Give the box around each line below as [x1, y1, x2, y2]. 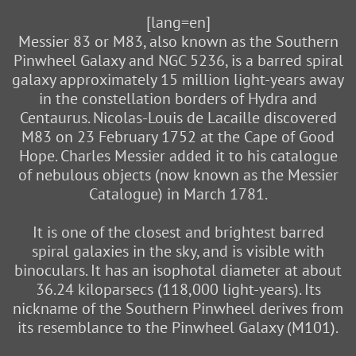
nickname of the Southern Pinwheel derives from [13, 298, 343, 319]
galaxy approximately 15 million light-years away [12, 69, 344, 91]
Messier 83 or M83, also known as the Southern [17, 31, 339, 52]
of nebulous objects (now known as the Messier [17, 164, 339, 186]
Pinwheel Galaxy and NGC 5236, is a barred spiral [13, 50, 343, 72]
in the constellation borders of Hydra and [39, 88, 317, 110]
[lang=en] [145, 12, 211, 33]
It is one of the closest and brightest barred [32, 222, 324, 243]
